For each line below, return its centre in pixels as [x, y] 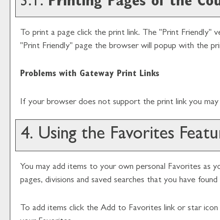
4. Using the [63, 135]
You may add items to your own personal [94, 167]
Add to [115, 209]
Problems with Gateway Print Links [90, 75]
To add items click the [60, 209]
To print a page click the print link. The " [91, 33]
